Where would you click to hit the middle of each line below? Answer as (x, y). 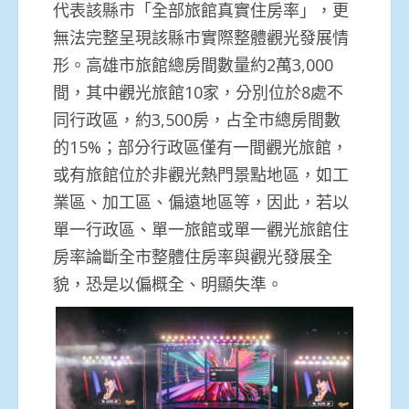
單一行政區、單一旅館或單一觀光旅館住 (201, 229)
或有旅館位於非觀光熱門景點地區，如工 (201, 174)
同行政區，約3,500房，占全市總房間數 (197, 119)
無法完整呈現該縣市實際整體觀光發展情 (201, 37)
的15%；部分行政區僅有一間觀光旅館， (200, 147)
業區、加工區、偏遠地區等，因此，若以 (201, 201)
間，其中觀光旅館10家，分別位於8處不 (198, 92)
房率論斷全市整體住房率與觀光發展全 (193, 256)
